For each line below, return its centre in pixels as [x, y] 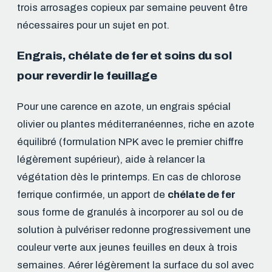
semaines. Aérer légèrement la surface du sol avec [135, 265]
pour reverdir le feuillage [87, 75]
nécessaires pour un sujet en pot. [93, 25]
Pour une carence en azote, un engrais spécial [124, 106]
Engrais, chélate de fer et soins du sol [124, 55]
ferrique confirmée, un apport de [92, 194]
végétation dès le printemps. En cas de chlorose [129, 177]
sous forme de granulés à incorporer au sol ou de [130, 212]
